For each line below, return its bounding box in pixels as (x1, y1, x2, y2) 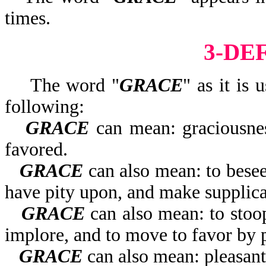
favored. (5, 139, 68, 160)
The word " (5, 75, 120, 96)
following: (5, 96, 84, 117)
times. (5, 8, 50, 28)
